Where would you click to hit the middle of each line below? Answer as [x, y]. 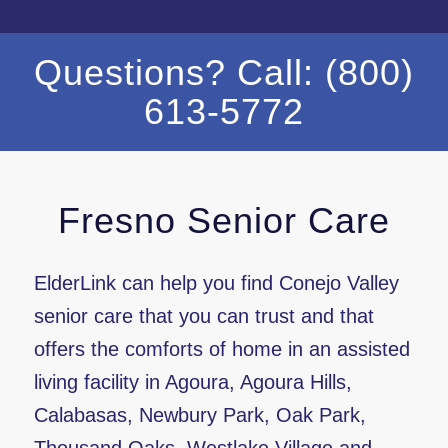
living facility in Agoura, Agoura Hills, [192, 382]
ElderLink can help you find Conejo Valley [216, 283]
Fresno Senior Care [223, 220]
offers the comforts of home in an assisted [221, 349]
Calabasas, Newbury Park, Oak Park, [199, 415]
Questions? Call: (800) [223, 72]
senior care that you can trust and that [203, 316]
